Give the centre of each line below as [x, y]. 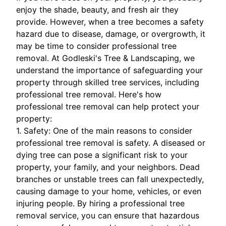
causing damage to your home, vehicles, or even [109, 191]
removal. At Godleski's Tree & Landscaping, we [105, 58]
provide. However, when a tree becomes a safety [110, 22]
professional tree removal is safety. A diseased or [111, 143]
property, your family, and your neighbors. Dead [108, 167]
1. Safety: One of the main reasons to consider [104, 131]
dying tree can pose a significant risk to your [102, 155]
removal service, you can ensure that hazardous [108, 216]
